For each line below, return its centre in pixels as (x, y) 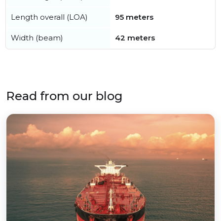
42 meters (135, 38)
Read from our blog (64, 96)
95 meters (134, 17)
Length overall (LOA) (49, 17)
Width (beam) (37, 38)
